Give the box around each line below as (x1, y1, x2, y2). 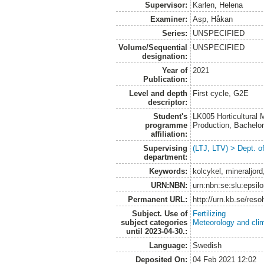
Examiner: (150, 14, 187, 24)
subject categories (120, 217, 187, 227)
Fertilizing (193, 209, 226, 218)
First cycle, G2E (193, 88, 249, 98)
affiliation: (150, 129, 187, 138)
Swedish (193, 240, 222, 250)
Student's (153, 111, 187, 121)
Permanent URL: (127, 194, 187, 204)
